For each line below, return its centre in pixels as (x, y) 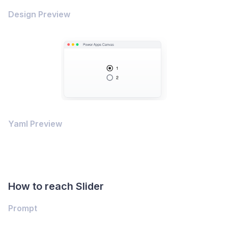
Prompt (23, 208)
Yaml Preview (35, 123)
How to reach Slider (56, 186)
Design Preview (39, 15)
